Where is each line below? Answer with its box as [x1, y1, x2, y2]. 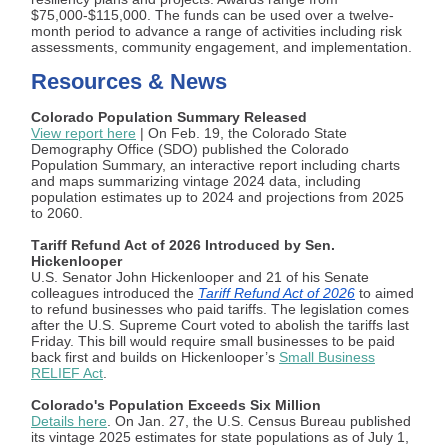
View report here [31, 125, 136, 141]
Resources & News [31, 69, 227, 94]
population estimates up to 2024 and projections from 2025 [31, 189, 404, 205]
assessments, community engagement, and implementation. [31, 39, 416, 55]
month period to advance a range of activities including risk [31, 23, 402, 39]
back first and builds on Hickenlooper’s [31, 349, 279, 365]
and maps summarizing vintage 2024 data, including [31, 173, 361, 189]
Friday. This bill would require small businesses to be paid [31, 333, 395, 349]
